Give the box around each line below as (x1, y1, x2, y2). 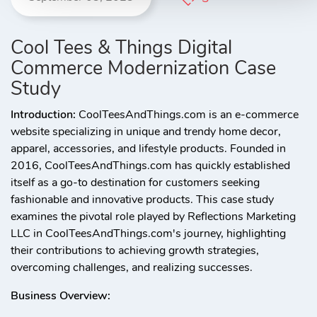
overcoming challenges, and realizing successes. (11, 260, 253, 275)
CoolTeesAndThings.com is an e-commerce (76, 107, 299, 122)
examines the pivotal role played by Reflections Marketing (11, 209, 296, 224)
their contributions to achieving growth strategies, (11, 243, 259, 258)
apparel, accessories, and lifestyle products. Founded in (11, 141, 286, 156)
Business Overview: (11, 288, 110, 304)
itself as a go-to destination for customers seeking (11, 175, 260, 190)
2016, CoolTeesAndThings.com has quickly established (11, 158, 290, 173)
